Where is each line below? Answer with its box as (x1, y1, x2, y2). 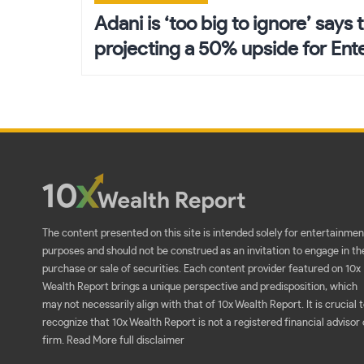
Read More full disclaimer (67, 336, 184, 347)
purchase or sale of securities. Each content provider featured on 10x (42, 264, 361, 275)
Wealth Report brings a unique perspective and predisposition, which (42, 282, 357, 293)
